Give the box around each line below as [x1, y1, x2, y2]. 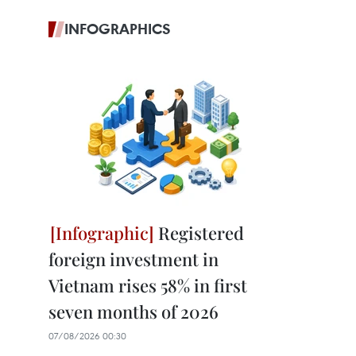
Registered [154, 221, 244, 245]
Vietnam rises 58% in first [48, 273, 247, 297]
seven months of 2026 [48, 300, 219, 323]
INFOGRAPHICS [64, 19, 171, 38]
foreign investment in [48, 247, 219, 271]
